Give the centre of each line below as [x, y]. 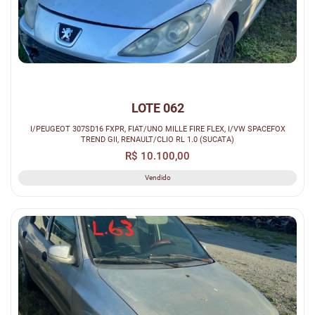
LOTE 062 [157, 108]
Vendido [157, 177]
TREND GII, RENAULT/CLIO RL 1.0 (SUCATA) [157, 139]
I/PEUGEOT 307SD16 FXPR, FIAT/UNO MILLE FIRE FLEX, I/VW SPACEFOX [157, 128]
